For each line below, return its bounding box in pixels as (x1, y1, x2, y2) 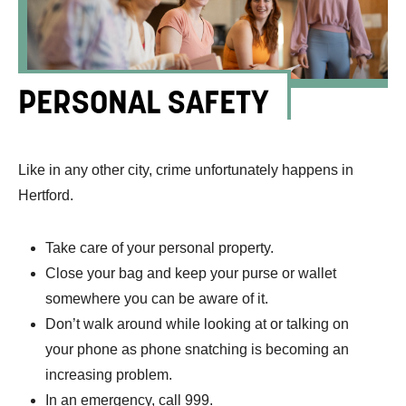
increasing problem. (45, 366, 176, 382)
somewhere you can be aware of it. (45, 290, 268, 306)
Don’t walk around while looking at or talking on (45, 315, 349, 332)
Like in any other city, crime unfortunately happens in (18, 161, 353, 178)
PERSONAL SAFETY (18, 80, 269, 122)
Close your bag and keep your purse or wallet (45, 265, 336, 281)
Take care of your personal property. (45, 239, 277, 256)
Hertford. (18, 187, 77, 203)
